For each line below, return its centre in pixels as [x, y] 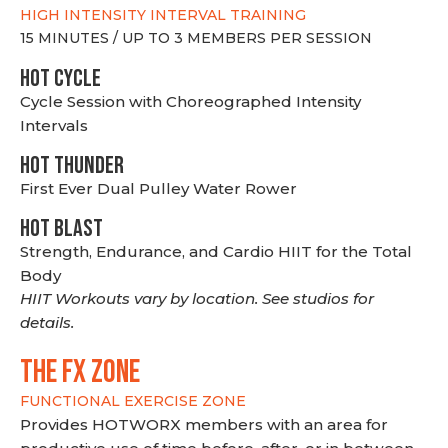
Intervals [54, 125]
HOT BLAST [61, 228]
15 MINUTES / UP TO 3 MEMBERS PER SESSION [196, 38]
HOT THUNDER [72, 165]
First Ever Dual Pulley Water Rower [158, 188]
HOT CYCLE [60, 78]
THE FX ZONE [80, 372]
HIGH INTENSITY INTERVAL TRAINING [163, 15]
